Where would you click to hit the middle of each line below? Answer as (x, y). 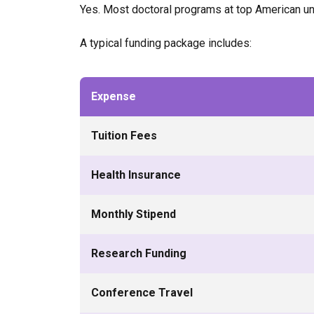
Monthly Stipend (134, 214)
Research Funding (139, 253)
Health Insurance (136, 175)
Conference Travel (142, 293)
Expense (114, 96)
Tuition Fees (124, 136)
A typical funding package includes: (166, 43)
